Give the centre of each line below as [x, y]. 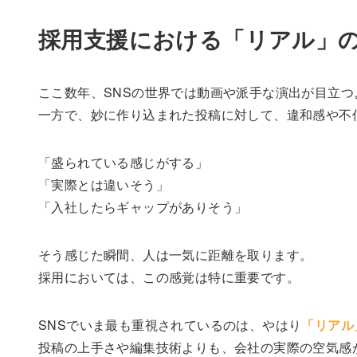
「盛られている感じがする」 [124, 163]
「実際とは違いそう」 [104, 185]
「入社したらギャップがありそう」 [143, 207]
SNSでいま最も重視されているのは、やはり [170, 325]
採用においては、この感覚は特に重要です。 [169, 277]
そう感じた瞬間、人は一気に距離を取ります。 [176, 255]
